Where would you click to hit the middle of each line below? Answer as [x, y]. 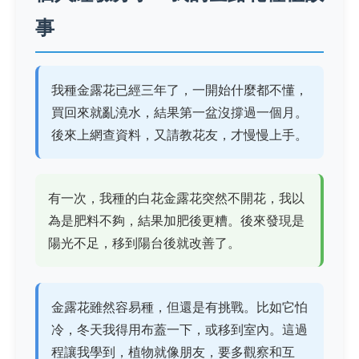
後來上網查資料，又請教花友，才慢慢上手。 [179, 135]
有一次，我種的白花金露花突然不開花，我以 [176, 198]
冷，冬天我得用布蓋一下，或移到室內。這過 [179, 329]
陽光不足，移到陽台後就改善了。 [144, 243]
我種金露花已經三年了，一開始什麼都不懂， [179, 90]
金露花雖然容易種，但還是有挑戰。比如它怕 [179, 307]
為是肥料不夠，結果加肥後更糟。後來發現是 [176, 221]
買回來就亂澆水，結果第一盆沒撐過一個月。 [179, 113]
